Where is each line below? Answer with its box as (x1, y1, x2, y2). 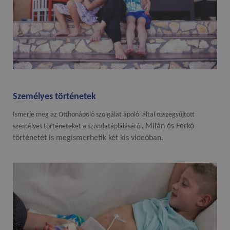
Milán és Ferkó (145, 122, 195, 131)
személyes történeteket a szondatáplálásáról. (13, 123, 146, 131)
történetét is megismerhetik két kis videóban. (13, 134, 164, 143)
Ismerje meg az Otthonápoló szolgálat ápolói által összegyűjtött (13, 111, 195, 119)
